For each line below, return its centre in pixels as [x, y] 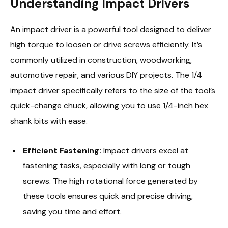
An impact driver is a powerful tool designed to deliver [111, 29]
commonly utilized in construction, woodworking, [101, 60]
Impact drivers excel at [145, 150]
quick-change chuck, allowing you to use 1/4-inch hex [109, 105]
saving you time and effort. [72, 211]
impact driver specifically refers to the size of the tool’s [113, 90]
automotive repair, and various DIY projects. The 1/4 [106, 75]
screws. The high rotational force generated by [110, 181]
